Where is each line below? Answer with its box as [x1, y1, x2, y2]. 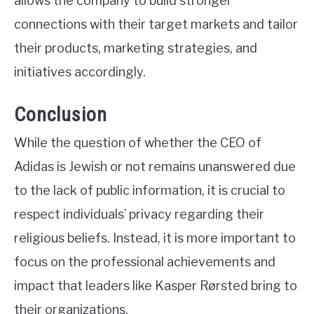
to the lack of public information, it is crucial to [14, 182, 285, 198]
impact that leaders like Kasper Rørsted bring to [14, 278, 297, 293]
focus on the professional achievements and [14, 254, 275, 269]
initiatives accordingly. [14, 64, 146, 79]
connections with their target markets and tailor [14, 16, 298, 32]
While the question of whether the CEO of [14, 135, 261, 150]
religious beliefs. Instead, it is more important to [14, 230, 296, 245]
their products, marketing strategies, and [14, 40, 257, 55]
